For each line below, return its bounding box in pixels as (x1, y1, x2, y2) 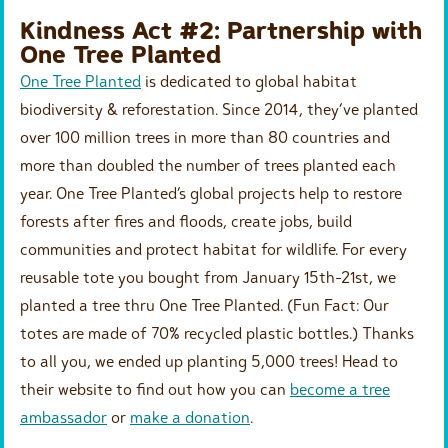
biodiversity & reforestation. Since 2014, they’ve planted (20, 98, 418, 119)
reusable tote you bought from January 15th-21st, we (20, 266, 396, 287)
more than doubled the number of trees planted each (20, 154, 396, 175)
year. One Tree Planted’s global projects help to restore (20, 182, 402, 203)
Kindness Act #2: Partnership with (20, 15, 422, 45)
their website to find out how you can (20, 378, 290, 399)
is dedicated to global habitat (141, 70, 357, 91)
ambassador (20, 406, 107, 427)
